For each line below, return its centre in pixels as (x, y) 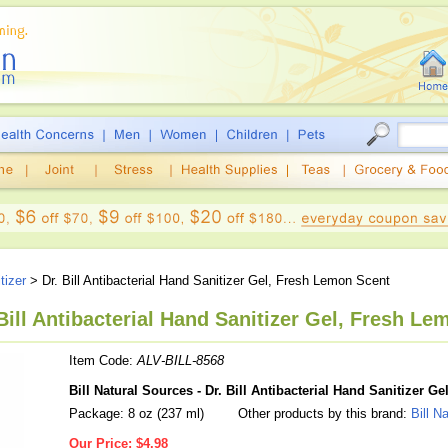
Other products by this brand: (322, 413)
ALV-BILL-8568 (180, 360)
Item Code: (103, 360)
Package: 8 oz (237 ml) (136, 413)
